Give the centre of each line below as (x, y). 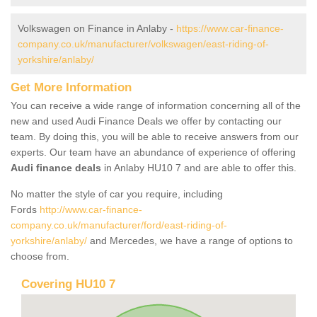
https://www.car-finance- (230, 28)
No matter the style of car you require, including (117, 194)
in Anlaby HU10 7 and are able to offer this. (199, 167)
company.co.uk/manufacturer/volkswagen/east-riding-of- (143, 44)
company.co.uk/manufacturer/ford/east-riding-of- (119, 225)
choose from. (41, 256)
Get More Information (71, 87)
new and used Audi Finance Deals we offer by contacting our (146, 121)
